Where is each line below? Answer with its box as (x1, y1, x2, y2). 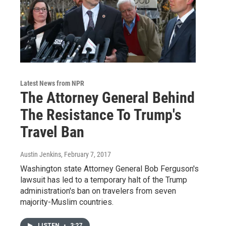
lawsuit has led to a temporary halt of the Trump (20, 175, 187, 185)
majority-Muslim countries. (20, 197, 114, 207)
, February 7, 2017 (61, 150, 111, 158)
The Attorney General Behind (20, 88, 195, 106)
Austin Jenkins (20, 150, 61, 158)
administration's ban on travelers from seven (20, 186, 176, 196)
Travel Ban (20, 123, 84, 141)
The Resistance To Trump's (20, 105, 182, 124)
